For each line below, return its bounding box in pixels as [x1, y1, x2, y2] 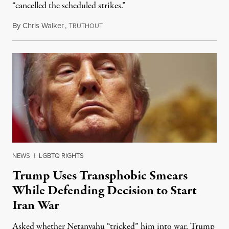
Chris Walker [22, 20, 64, 32]
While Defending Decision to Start [12, 181, 197, 200]
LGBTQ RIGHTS [39, 151, 84, 161]
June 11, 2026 [102, 20, 145, 32]
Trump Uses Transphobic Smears [12, 167, 188, 186]
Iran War [12, 196, 59, 215]
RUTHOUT [73, 21, 103, 31]
